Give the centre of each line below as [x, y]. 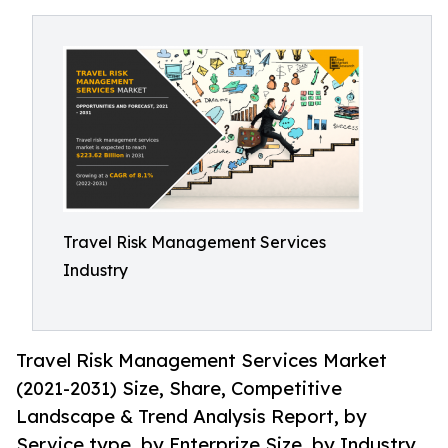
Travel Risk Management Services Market [201, 360]
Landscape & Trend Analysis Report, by [191, 416]
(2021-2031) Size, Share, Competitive [179, 388]
